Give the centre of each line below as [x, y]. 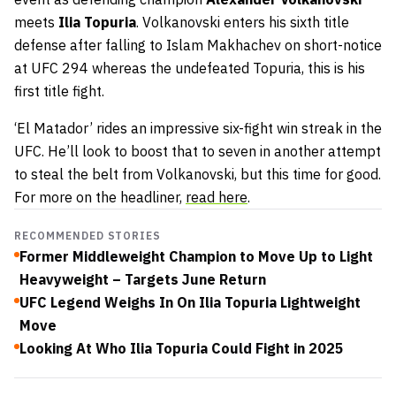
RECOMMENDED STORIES [88, 236]
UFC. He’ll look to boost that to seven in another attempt [198, 152]
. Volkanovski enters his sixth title [243, 23]
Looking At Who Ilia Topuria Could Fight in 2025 [182, 349]
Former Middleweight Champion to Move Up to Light [196, 257]
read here [217, 198]
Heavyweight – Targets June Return [143, 280]
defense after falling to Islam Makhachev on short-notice [198, 46]
